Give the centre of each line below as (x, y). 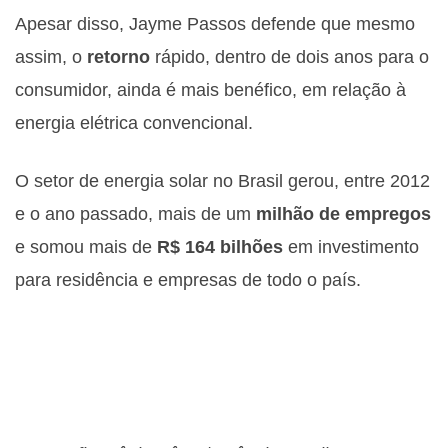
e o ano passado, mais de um (133, 214)
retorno (118, 57)
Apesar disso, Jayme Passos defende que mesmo (215, 24)
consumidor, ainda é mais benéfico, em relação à (210, 90)
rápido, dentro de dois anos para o (289, 57)
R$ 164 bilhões (220, 247)
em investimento (351, 247)
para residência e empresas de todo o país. (188, 280)
